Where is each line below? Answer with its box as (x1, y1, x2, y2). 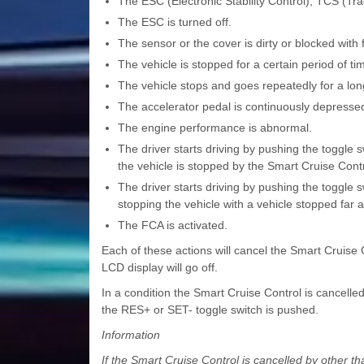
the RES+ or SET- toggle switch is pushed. (101, 303, 318, 317)
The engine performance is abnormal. (117, 121, 312, 135)
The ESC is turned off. (117, 15, 232, 29)
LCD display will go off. (101, 261, 218, 275)
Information (101, 328, 160, 342)
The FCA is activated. (117, 219, 227, 232)
